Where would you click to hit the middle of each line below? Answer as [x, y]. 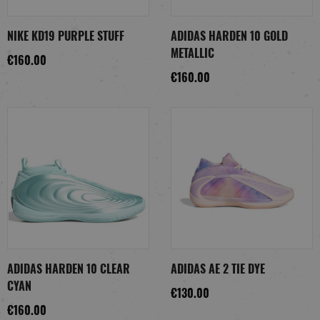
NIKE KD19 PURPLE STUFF [66, 36]
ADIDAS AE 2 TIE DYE [218, 269]
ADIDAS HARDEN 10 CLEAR [69, 269]
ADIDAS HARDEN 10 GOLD [229, 36]
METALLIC [192, 53]
